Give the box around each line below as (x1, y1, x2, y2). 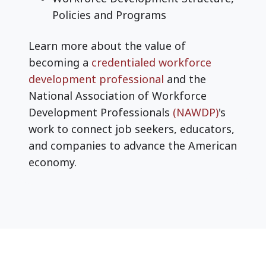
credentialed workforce (91, 55, 211, 69)
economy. (28, 154, 77, 169)
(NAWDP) (173, 104, 218, 119)
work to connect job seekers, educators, (28, 121, 235, 136)
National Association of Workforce (28, 88, 207, 103)
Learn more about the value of (28, 38, 186, 53)
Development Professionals (28, 104, 173, 119)
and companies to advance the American (28, 138, 237, 153)
